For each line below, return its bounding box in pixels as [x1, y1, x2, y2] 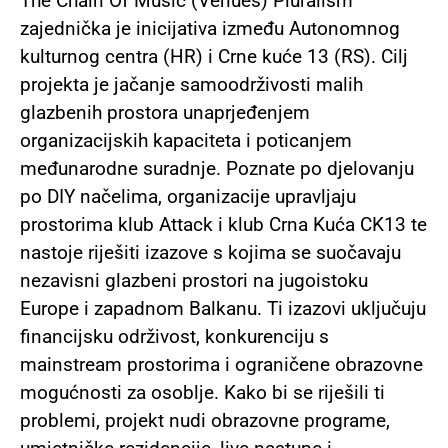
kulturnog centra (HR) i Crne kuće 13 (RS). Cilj [20, 45, 408, 69]
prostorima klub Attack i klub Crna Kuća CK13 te [20, 213, 427, 237]
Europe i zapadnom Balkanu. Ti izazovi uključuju [20, 297, 426, 321]
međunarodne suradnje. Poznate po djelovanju [20, 157, 414, 181]
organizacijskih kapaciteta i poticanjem [20, 129, 352, 153]
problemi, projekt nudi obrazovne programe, [20, 409, 390, 433]
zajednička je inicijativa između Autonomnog [20, 17, 400, 41]
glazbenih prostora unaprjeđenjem [20, 101, 310, 125]
